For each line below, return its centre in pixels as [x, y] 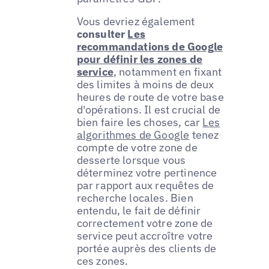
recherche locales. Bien [135, 198]
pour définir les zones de [140, 59]
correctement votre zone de [145, 223]
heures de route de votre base [150, 97]
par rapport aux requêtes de [145, 186]
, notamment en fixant [168, 72]
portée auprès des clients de [147, 249]
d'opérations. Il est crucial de [149, 110]
